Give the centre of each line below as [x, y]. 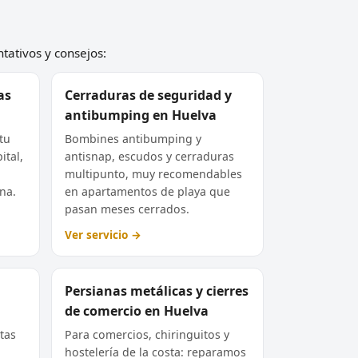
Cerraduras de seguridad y [148, 95]
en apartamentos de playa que [147, 191]
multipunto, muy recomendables [153, 173]
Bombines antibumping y [133, 138]
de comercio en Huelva [136, 310]
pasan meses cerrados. [127, 209]
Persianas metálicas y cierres [156, 290]
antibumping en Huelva [140, 115]
